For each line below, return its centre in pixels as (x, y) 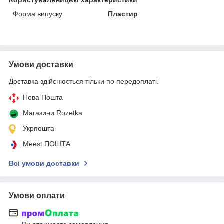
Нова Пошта (43, 97)
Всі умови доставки (44, 163)
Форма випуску (38, 14)
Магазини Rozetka (53, 113)
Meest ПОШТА (47, 144)
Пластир (123, 14)
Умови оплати (37, 195)
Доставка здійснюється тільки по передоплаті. (84, 81)
